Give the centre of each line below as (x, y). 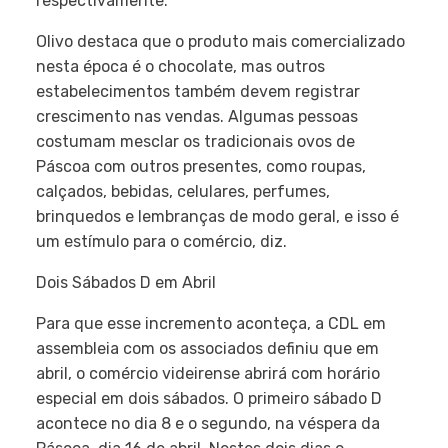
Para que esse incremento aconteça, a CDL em (211, 323)
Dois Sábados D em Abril (126, 282)
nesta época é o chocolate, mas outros (180, 66)
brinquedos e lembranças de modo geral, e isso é (217, 216)
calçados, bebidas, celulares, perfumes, (183, 191)
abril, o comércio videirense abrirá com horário (208, 373)
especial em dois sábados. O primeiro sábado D (209, 398)
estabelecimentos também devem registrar (198, 91)
